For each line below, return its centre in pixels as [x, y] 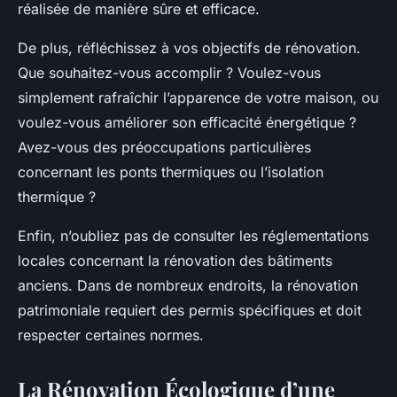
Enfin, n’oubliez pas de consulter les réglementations [193, 236]
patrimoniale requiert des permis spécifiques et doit [190, 311]
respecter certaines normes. [111, 335]
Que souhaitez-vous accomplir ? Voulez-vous [169, 73]
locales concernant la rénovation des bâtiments [175, 261]
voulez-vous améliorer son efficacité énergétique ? [187, 123]
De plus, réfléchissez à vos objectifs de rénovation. [189, 48]
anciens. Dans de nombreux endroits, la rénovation [188, 286]
